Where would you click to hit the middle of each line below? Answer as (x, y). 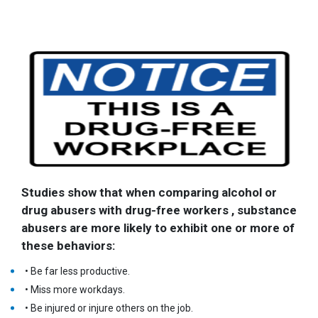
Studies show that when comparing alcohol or (149, 192)
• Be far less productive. (77, 271)
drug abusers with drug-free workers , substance (159, 210)
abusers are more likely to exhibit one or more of (158, 227)
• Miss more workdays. (75, 289)
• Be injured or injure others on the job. (109, 308)
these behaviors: (68, 245)
